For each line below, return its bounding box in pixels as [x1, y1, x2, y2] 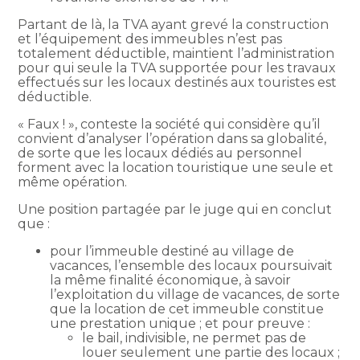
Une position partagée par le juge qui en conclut [18, 201, 333, 217]
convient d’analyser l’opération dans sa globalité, [18, 130, 327, 146]
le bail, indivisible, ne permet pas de [82, 329, 307, 346]
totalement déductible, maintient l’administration [18, 45, 335, 61]
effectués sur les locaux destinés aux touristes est [18, 74, 337, 90]
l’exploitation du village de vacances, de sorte [50, 286, 341, 302]
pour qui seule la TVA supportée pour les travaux [18, 59, 337, 76]
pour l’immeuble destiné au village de [50, 243, 295, 259]
